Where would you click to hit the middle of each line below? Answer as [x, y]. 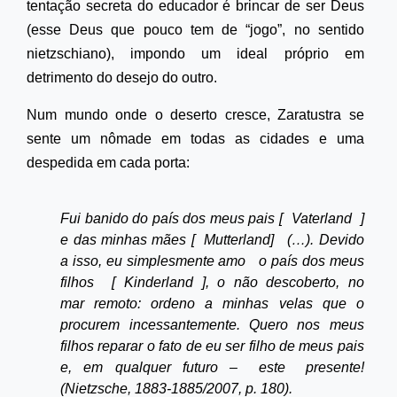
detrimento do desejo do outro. [122, 77]
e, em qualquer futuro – [155, 367]
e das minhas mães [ [128, 239]
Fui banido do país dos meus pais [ [171, 218]
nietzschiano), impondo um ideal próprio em [195, 53]
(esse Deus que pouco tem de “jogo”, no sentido [195, 29]
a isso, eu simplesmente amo [156, 261]
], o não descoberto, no [283, 282]
